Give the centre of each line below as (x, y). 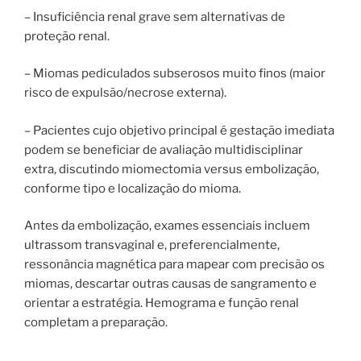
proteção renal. (67, 36)
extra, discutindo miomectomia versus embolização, (172, 169)
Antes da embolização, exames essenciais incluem (167, 226)
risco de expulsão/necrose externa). (125, 93)
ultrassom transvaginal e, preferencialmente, (152, 245)
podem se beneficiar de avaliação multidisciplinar (164, 149)
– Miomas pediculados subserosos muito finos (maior (175, 74)
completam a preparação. (96, 323)
